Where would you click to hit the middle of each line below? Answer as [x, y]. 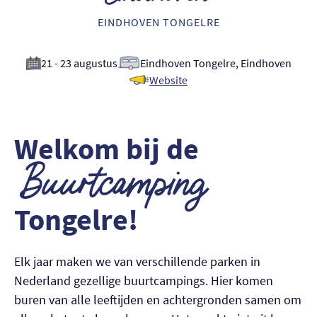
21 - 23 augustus [79, 63]
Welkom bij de [106, 149]
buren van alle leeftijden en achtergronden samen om [158, 300]
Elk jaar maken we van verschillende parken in [137, 262]
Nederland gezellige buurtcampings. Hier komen [144, 281]
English [50, 46]
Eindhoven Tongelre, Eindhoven [215, 63]
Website [168, 80]
